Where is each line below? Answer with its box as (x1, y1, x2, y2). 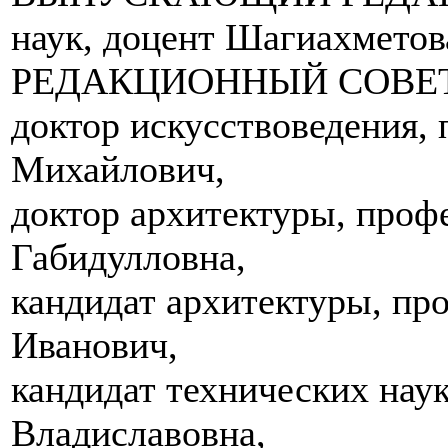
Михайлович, (11, 148, 225, 191)
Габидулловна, (11, 236, 246, 279)
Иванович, (11, 324, 178, 367)
